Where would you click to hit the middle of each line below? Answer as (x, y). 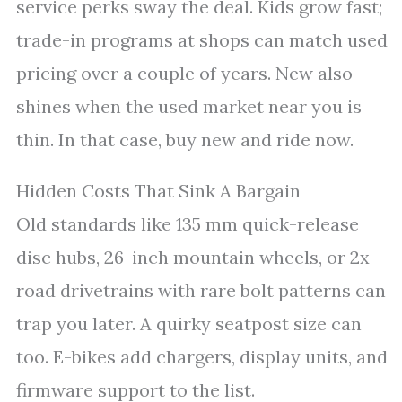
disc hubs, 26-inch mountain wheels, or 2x (193, 257)
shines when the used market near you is (189, 106)
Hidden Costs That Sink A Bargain (158, 191)
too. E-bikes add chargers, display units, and (202, 357)
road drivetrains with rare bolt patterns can (201, 290)
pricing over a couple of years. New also (184, 73)
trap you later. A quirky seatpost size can (189, 323)
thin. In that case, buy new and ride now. (185, 140)
